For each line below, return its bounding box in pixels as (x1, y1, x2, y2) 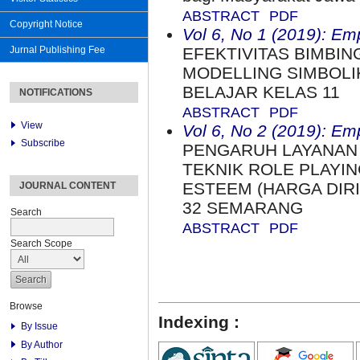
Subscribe (21, 137, 66, 149)
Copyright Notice (10, 18, 83, 31)
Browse (10, 301, 43, 313)
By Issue (21, 321, 59, 333)
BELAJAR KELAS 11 (182, 83, 340, 102)
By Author (21, 338, 63, 350)
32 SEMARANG (182, 198, 303, 218)
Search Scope (10, 238, 72, 250)
